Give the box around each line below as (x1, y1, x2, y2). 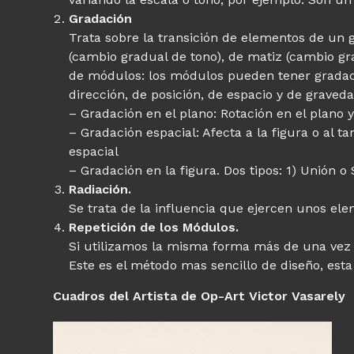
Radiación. (69, 181, 132, 197)
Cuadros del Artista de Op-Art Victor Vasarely (53, 288, 346, 303)
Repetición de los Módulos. (69, 219, 239, 235)
